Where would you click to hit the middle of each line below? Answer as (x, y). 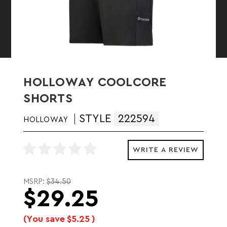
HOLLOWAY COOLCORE (95, 82)
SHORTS (48, 99)
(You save (44, 219)
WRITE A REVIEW (165, 150)
